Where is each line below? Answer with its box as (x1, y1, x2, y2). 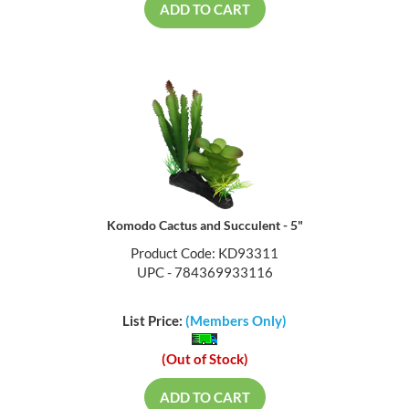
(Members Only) (185, 313, 287, 330)
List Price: (122, 313, 185, 330)
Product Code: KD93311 (131, 246, 278, 264)
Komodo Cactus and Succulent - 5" (106, 219, 303, 236)
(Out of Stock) (161, 351, 248, 369)
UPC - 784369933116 (136, 266, 273, 283)
